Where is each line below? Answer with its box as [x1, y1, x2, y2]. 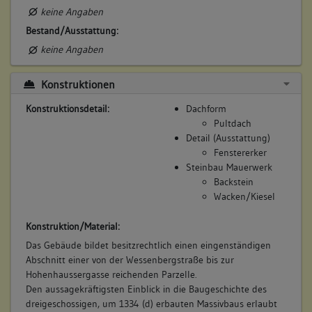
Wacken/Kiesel [213, 190, 275, 203]
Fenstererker [213, 146, 267, 159]
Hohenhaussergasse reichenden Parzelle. [25, 267, 197, 281]
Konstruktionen [38, 77, 115, 91]
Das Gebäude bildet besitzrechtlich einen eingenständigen [25, 238, 271, 251]
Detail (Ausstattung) [185, 132, 270, 145]
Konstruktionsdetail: [25, 102, 109, 116]
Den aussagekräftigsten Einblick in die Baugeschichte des [25, 282, 267, 295]
